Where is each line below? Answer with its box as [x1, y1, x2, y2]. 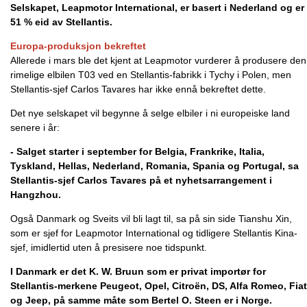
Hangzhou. [10, 189, 61, 200]
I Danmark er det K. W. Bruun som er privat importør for [10, 266, 266, 277]
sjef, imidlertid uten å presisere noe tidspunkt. [10, 242, 207, 253]
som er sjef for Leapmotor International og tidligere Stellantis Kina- [10, 228, 297, 238]
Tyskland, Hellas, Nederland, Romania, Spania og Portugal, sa [10, 160, 299, 171]
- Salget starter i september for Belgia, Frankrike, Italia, [10, 146, 265, 157]
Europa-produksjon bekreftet [10, 40, 146, 51]
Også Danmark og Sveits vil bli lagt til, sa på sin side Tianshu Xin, [10, 213, 292, 224]
